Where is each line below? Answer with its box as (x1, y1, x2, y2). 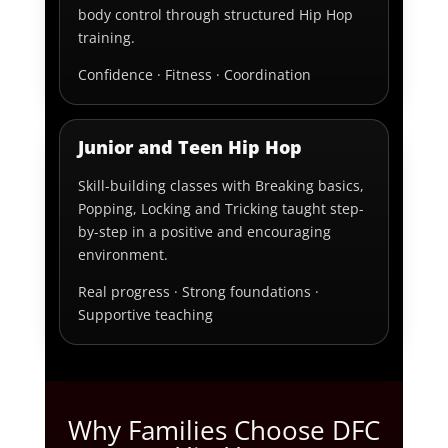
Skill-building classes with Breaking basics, (78, 176, 365, 196)
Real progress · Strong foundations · (78, 282, 320, 302)
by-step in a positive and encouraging (78, 222, 332, 242)
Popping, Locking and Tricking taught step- (78, 199, 365, 219)
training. (78, 28, 136, 48)
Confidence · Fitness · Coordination (78, 65, 312, 85)
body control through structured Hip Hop (78, 5, 354, 25)
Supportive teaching (78, 305, 214, 325)
